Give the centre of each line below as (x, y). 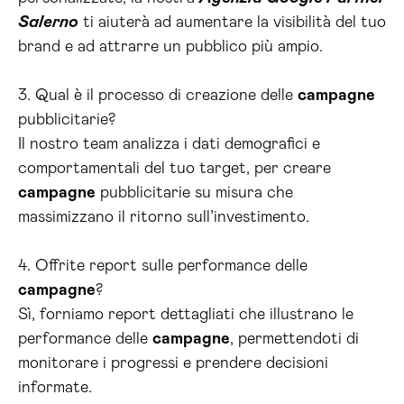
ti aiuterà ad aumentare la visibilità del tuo (232, 23)
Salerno (48, 23)
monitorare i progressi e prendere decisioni (173, 364)
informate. (55, 388)
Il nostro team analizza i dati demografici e (169, 145)
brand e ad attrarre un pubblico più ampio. (170, 47)
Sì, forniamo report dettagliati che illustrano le (186, 315)
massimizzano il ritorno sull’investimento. (164, 218)
